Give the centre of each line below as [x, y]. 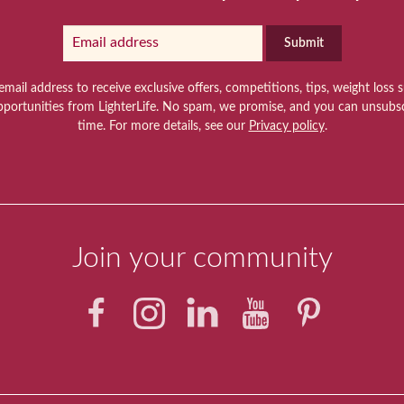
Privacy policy [286, 127]
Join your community [202, 258]
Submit [303, 44]
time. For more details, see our [163, 127]
